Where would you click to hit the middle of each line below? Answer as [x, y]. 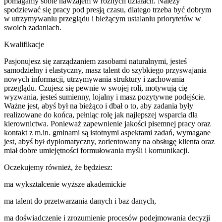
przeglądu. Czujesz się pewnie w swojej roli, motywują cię [96, 88]
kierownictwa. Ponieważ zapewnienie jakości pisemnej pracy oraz [107, 123]
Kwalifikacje [24, 44]
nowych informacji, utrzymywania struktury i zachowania [94, 79]
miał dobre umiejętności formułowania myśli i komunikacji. [97, 150]
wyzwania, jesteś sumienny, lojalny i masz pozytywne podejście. [105, 97]
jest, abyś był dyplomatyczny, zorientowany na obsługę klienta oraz [109, 141]
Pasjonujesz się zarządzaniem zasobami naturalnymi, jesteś [95, 61]
